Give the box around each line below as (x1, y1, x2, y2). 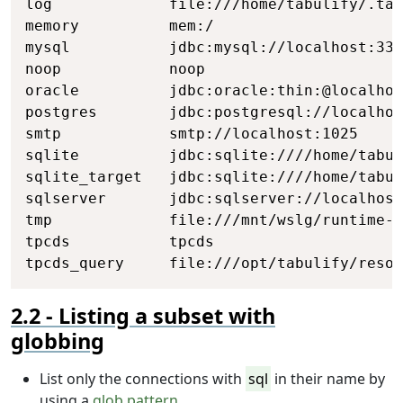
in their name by (271, 368, 386, 389)
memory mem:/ (25, 16, 214, 34)
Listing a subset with (58, 300, 275, 330)
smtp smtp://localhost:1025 (25, 124, 358, 142)
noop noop (25, 59, 205, 77)
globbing (11, 326, 104, 355)
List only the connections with (40, 368, 246, 389)
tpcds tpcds (25, 232, 214, 250)
